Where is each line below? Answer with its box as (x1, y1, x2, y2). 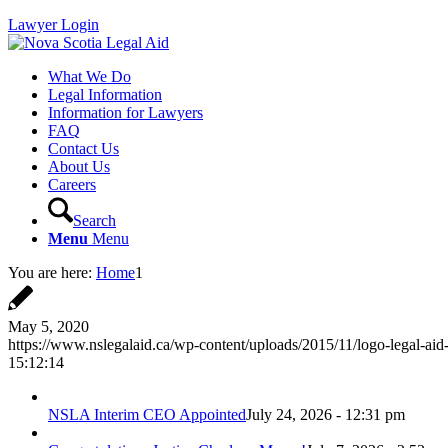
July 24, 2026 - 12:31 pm (246, 406, 405, 423)
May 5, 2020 (8, 318, 89, 335)
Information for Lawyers (48, 104, 203, 121)
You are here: (8, 264, 92, 281)
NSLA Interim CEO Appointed (48, 406, 246, 423)
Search (73, 212, 116, 229)
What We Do (48, 68, 131, 85)
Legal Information (48, 86, 162, 103)
